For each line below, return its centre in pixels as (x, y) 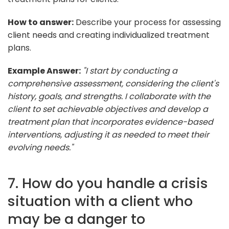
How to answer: (41, 22)
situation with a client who (100, 201)
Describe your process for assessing (147, 22)
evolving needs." (40, 147)
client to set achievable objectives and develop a (108, 109)
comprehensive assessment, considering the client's (113, 83)
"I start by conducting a (130, 71)
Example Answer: (44, 71)
